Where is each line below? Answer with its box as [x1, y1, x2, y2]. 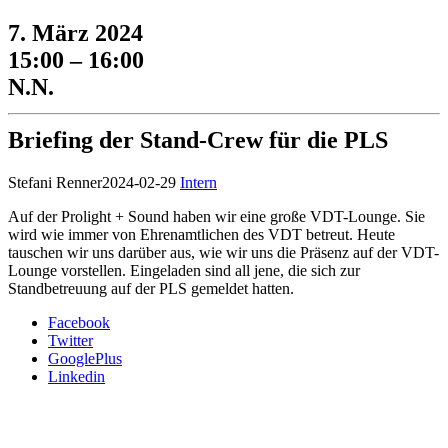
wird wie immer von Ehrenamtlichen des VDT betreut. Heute [8, 226, 395, 244]
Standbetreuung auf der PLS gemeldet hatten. [8, 280, 294, 298]
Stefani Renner [8, 174, 102, 192]
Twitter [48, 332, 93, 350]
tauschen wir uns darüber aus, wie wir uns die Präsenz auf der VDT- [8, 244, 439, 262]
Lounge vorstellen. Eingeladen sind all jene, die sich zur [8, 262, 360, 280]
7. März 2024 [8, 20, 143, 47]
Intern [180, 174, 217, 192]
